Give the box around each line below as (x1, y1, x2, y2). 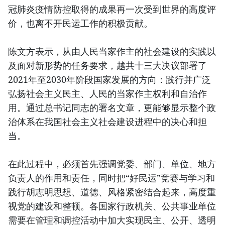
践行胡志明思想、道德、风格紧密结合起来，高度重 (8, 185, 216, 198)
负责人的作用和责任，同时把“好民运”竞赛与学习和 (8, 171, 215, 184)
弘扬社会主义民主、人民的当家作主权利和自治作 (8, 87, 207, 99)
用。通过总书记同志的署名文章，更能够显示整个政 (8, 101, 216, 114)
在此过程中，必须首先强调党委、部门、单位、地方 (8, 157, 216, 170)
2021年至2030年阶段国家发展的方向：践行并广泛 (8, 73, 211, 85)
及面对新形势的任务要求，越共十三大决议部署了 (8, 59, 207, 71)
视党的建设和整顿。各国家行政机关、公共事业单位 (8, 199, 216, 212)
